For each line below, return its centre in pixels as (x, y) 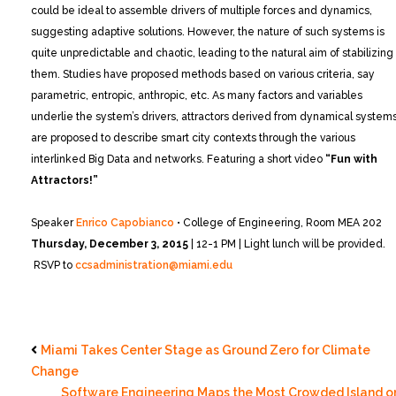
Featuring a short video (265, 159)
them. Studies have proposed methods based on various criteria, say (203, 74)
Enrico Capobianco (125, 222)
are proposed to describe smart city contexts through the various (193, 137)
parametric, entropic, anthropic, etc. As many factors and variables (197, 95)
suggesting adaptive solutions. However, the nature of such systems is (208, 31)
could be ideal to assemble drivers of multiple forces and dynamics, (202, 10)
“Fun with (351, 159)
